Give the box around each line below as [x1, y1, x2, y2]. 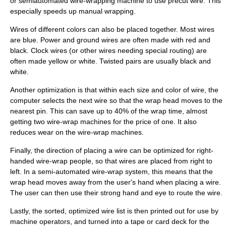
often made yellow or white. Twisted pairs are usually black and [10, 57, 211, 65]
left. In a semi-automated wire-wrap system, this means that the [10, 167, 213, 176]
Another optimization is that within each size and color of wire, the [10, 86, 218, 94]
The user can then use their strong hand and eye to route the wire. [10, 189, 222, 197]
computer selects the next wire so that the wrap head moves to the [10, 96, 222, 104]
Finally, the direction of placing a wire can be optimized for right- [10, 146, 213, 154]
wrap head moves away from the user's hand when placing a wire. [10, 178, 221, 186]
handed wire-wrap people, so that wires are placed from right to [10, 157, 212, 165]
